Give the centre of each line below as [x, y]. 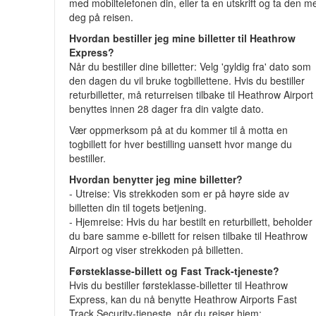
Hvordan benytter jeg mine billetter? [158, 179]
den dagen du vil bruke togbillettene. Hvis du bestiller [187, 80]
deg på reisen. [103, 17]
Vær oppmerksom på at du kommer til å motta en [179, 130]
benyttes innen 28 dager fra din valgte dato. [170, 109]
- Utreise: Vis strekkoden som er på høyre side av [180, 193]
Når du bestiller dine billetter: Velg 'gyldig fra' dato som [190, 66]
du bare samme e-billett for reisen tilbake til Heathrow [189, 236]
